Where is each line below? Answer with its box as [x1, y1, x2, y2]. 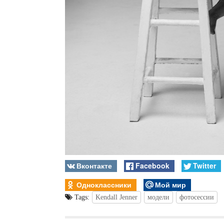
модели [147, 193, 169, 201]
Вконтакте [76, 160, 112, 170]
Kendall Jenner [95, 193, 137, 201]
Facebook [135, 160, 169, 170]
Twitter [192, 160, 216, 170]
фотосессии [179, 193, 214, 201]
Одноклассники [76, 179, 132, 189]
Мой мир [154, 179, 186, 189]
